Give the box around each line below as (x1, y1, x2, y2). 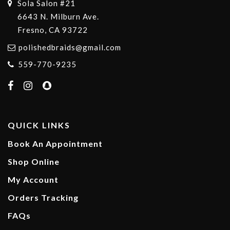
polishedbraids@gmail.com (18, 42, 121, 52)
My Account (8, 175, 59, 185)
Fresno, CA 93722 (17, 25, 88, 35)
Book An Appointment (8, 139, 103, 149)
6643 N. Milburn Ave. (17, 12, 99, 22)
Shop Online (8, 157, 60, 167)
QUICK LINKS (8, 120, 70, 130)
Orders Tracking (8, 193, 79, 203)
